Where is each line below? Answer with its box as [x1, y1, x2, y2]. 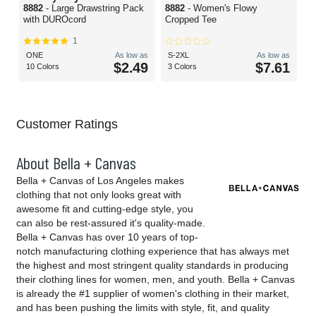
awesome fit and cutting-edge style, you [16, 203, 193, 215]
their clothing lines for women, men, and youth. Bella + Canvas [16, 274, 295, 286]
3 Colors [168, 62, 197, 71]
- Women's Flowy [188, 3, 257, 14]
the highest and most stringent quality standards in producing [16, 260, 288, 272]
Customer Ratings [16, 117, 118, 132]
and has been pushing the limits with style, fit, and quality [16, 302, 269, 314]
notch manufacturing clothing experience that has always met [16, 245, 289, 257]
